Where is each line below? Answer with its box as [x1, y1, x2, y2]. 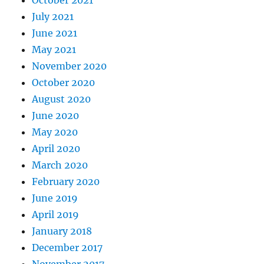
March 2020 [32, 159, 88, 171]
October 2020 [32, 77, 95, 89]
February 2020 [32, 176, 100, 188]
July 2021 [32, 11, 74, 23]
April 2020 [32, 143, 81, 155]
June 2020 [32, 110, 80, 122]
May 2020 [32, 126, 78, 138]
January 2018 [32, 225, 93, 237]
